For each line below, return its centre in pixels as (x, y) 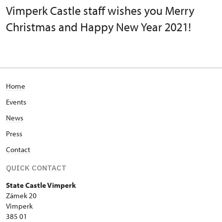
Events (16, 102)
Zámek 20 (21, 196)
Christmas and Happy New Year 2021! (99, 27)
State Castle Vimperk (41, 185)
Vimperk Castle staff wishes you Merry (100, 11)
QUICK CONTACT (36, 168)
